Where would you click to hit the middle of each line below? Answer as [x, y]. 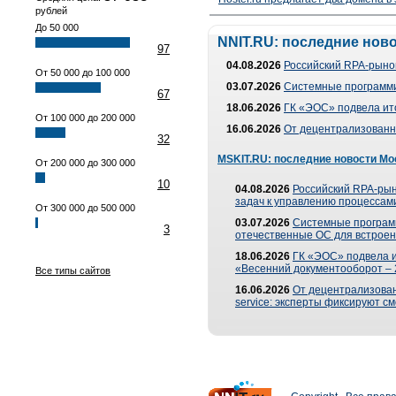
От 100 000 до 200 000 [85, 118]
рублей [51, 11]
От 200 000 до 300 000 [85, 163]
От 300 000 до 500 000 [85, 208]
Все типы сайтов [73, 270]
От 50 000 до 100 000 [83, 72]
